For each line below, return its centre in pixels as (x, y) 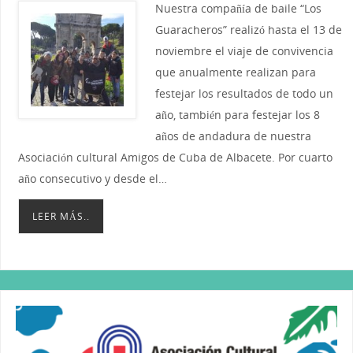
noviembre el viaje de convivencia (244, 50)
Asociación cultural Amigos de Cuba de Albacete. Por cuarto (175, 157)
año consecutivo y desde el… (92, 178)
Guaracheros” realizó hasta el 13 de (248, 29)
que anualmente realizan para (235, 72)
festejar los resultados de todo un (244, 93)
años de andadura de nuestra (233, 136)
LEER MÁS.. (61, 216)
